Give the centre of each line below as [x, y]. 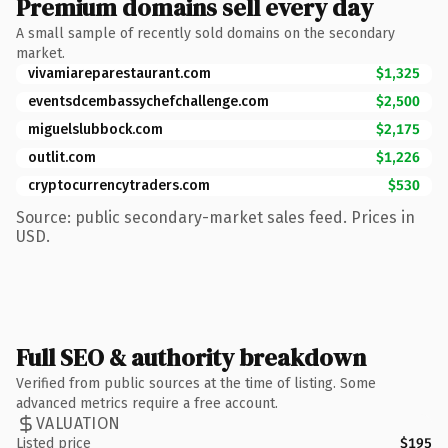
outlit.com [62, 157]
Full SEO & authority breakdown [191, 357]
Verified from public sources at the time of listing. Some [196, 383]
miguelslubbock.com [95, 129]
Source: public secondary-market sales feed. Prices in [215, 217]
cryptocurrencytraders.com [119, 185]
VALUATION [78, 423]
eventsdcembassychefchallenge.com [148, 101]
